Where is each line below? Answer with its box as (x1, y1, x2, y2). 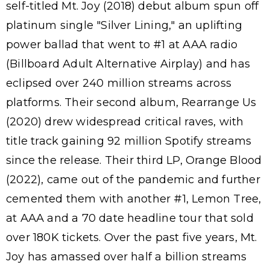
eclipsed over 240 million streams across (6, 76, 232, 90)
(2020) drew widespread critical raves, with (6, 115, 244, 128)
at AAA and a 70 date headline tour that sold (6, 211, 254, 225)
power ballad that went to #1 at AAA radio (6, 37, 238, 51)
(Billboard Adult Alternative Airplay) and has (6, 57, 251, 71)
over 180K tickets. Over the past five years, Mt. (6, 230, 257, 244)
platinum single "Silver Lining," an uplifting (6, 18, 243, 32)
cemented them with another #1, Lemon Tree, (6, 192, 262, 206)
